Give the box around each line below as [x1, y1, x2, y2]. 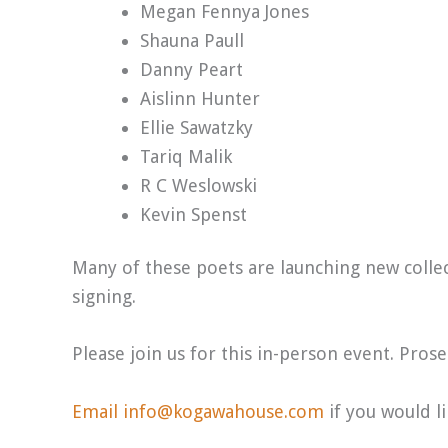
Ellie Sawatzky [140, 116, 253, 138]
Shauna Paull [140, 29, 244, 51]
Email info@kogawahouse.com [72, 401, 324, 423]
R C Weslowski [140, 174, 257, 196]
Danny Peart [140, 58, 243, 80]
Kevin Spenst [140, 203, 247, 225]
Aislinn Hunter [140, 87, 260, 109]
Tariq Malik [140, 145, 232, 167]
